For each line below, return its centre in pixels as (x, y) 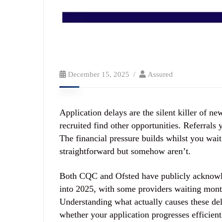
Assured (160, 74)
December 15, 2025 (99, 74)
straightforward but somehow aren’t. (125, 151)
